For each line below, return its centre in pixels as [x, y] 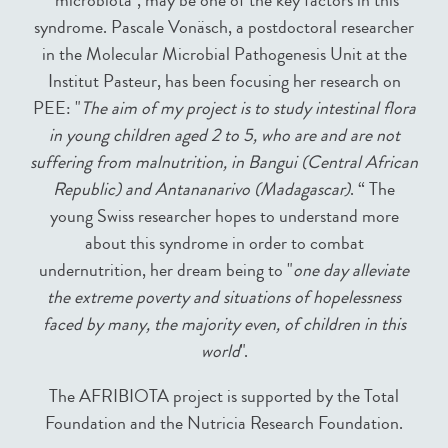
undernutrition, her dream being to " [166, 270]
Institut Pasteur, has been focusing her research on [224, 81]
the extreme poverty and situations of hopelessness [224, 297]
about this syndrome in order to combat [224, 243]
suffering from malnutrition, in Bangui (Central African [224, 162]
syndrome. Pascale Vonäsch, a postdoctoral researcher [224, 27]
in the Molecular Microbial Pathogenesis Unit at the [224, 54]
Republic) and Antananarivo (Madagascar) [201, 189]
